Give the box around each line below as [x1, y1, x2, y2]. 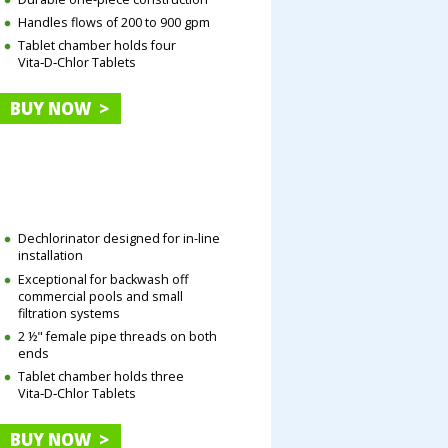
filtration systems [18, 304, 121, 322]
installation [18, 247, 84, 265]
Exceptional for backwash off [18, 270, 189, 288]
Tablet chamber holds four [18, 37, 177, 55]
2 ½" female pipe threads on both [18, 327, 218, 345]
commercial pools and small [18, 287, 184, 305]
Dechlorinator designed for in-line [18, 230, 221, 248]
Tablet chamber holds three [18, 368, 185, 386]
